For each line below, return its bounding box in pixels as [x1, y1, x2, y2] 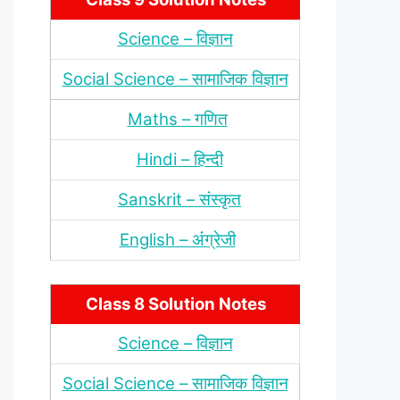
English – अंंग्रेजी [119, 229, 236, 250]
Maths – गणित [127, 109, 228, 129]
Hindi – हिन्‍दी [136, 149, 223, 170]
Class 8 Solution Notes [85, 293, 266, 314]
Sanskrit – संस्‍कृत [118, 189, 241, 210]
